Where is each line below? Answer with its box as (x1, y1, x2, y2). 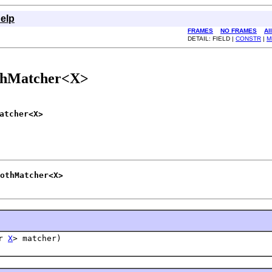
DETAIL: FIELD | (188, 35, 236, 42)
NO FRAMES (220, 27, 257, 34)
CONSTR (236, 35, 261, 42)
